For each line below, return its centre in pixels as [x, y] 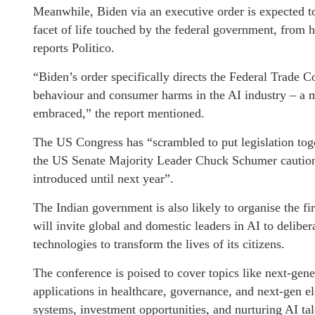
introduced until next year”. [103, 179]
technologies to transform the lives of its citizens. [159, 244]
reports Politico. [74, 48]
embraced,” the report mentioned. [119, 113]
